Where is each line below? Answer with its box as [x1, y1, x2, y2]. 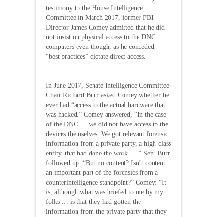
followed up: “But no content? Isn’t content [46, 159, 165, 167]
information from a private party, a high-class [46, 139, 171, 147]
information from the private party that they [46, 207, 167, 215]
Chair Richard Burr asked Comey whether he [46, 91, 169, 99]
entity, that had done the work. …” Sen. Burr [46, 149, 170, 157]
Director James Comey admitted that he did [46, 23, 165, 31]
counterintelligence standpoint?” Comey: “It [46, 178, 166, 186]
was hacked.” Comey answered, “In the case [46, 110, 166, 118]
